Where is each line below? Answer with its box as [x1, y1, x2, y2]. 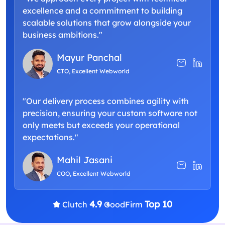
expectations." [23, 132, 78, 143]
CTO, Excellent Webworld [57, 67, 130, 75]
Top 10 [144, 198, 172, 210]
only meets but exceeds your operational [23, 120, 180, 131]
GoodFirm [103, 199, 145, 210]
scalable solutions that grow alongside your [23, 18, 191, 28]
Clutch [62, 199, 89, 210]
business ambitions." [23, 30, 102, 40]
